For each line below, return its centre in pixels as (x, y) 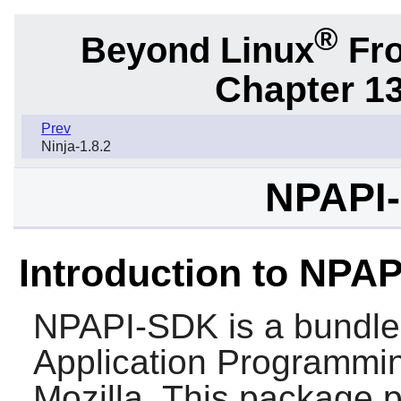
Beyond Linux (197, 50)
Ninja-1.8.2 (76, 147)
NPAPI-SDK (125, 327)
